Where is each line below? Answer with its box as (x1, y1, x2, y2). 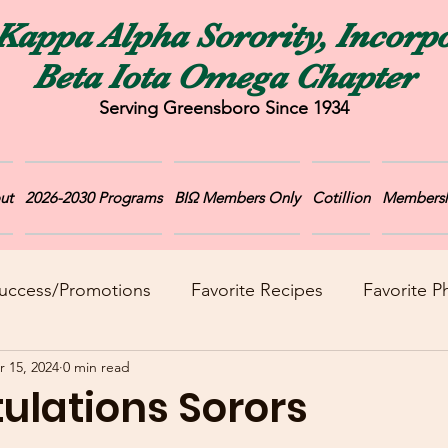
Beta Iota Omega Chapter (33, 57, 415, 96)
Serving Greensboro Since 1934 (99, 97, 349, 119)
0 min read (63, 357, 130, 376)
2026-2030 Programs (24, 188, 162, 207)
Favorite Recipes (191, 278, 323, 301)
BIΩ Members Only (173, 188, 300, 207)
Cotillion (311, 188, 370, 207)
